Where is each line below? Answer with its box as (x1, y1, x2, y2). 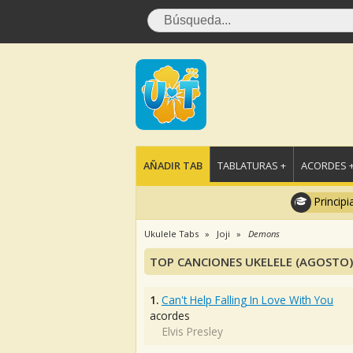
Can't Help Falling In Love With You (162, 292, 333, 307)
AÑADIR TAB (143, 158, 203, 173)
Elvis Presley (162, 324, 223, 339)
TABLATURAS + (217, 158, 286, 173)
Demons (248, 228, 280, 240)
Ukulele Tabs (144, 228, 199, 240)
